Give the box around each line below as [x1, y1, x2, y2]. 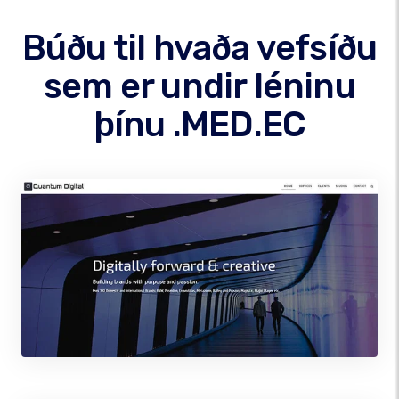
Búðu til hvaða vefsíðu [21, 27, 378, 69]
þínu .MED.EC [93, 103, 306, 145]
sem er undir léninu [44, 65, 355, 107]
